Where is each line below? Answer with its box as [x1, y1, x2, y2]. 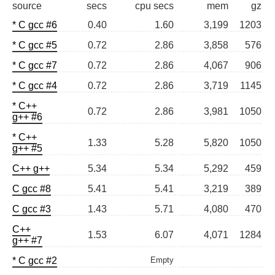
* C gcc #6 [12, 20, 57, 31]
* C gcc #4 [12, 80, 57, 91]
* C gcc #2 [12, 255, 57, 266]
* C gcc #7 [12, 60, 57, 71]
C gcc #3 [12, 204, 51, 215]
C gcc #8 [12, 184, 51, 195]
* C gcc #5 [12, 40, 57, 51]
